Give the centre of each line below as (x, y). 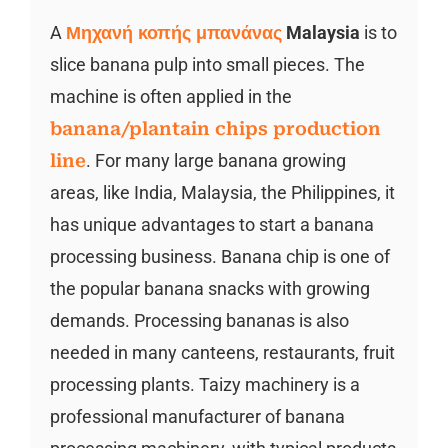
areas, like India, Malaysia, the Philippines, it (222, 192)
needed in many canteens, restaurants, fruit (222, 352)
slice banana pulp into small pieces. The (207, 64)
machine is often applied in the (170, 96)
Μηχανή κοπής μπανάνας (173, 32)
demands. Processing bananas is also (199, 320)
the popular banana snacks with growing (209, 288)
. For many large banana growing (215, 160)
